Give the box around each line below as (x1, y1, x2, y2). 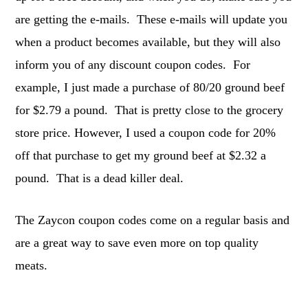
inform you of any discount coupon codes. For (15, 58, 251, 72)
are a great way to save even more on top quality (15, 236, 259, 250)
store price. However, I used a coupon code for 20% (15, 126, 276, 140)
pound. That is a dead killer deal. (15, 171, 184, 186)
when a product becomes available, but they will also (15, 35, 281, 49)
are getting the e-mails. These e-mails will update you (15, 12, 288, 27)
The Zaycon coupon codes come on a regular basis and (15, 213, 290, 228)
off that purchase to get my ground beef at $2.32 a (15, 148, 267, 163)
